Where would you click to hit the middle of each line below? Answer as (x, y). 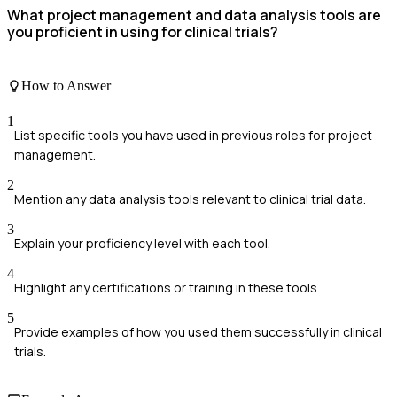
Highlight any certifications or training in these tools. (167, 287)
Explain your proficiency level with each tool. (142, 243)
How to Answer (66, 86)
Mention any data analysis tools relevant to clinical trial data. (190, 198)
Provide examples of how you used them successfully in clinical (198, 331)
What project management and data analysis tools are (194, 15)
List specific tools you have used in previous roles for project (193, 135)
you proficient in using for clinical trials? (143, 31)
